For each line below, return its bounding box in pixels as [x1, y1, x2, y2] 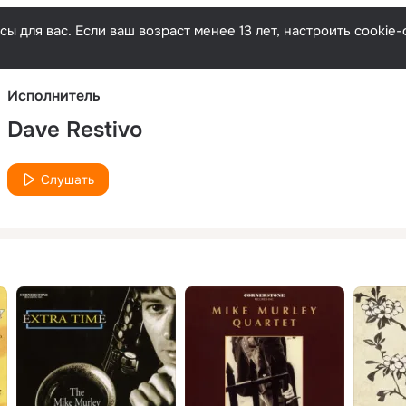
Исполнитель [7, 85, 101, 105]
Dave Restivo [7, 115, 142, 143]
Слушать [41, 170, 94, 188]
